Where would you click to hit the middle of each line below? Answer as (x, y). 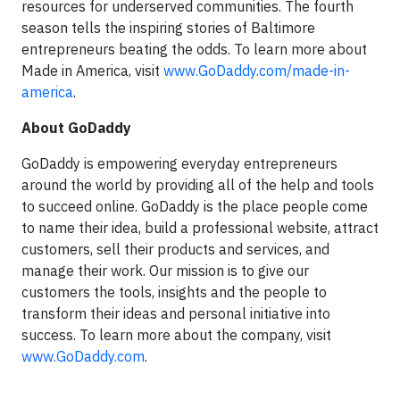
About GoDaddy (76, 128)
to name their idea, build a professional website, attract (200, 228)
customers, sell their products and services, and (175, 249)
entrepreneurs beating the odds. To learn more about (194, 49)
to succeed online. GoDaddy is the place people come (195, 206)
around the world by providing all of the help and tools (198, 185)
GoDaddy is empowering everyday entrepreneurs (179, 163)
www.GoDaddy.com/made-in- (257, 71)
